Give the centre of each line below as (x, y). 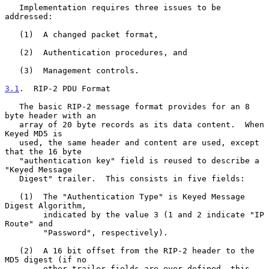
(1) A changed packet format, (12, 34)
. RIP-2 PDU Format (65, 88)
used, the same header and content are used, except (12, 142)
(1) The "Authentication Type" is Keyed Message (12, 196)
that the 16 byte (43, 151)
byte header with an (50, 115)
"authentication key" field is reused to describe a (12, 160)
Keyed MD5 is (34, 133)
